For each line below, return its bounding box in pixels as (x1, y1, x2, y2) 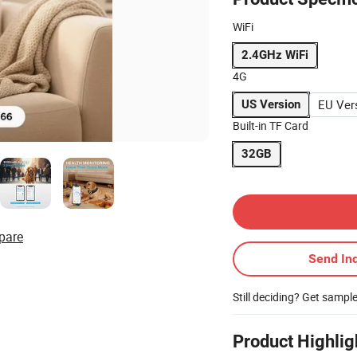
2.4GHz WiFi (241, 48, 308, 62)
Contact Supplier (232, 180, 314, 195)
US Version (241, 97, 300, 112)
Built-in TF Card (233, 118, 308, 133)
